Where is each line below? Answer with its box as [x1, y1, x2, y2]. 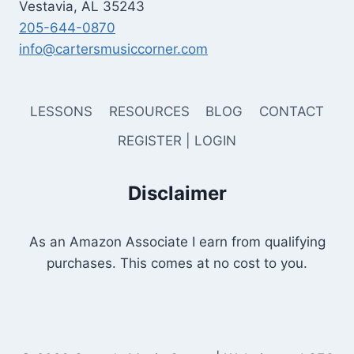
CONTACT [258, 103, 324, 119]
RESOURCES [108, 103, 190, 119]
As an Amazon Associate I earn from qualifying [28, 234, 326, 250]
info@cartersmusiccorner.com [19, 40, 208, 57]
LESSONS [30, 103, 93, 119]
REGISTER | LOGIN [118, 132, 236, 149]
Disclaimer [127, 182, 227, 205]
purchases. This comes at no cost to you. [47, 255, 307, 271]
